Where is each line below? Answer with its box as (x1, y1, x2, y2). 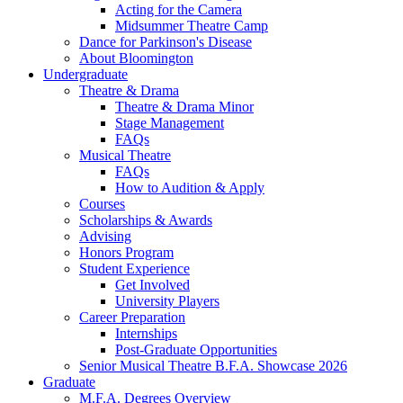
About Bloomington (79, 49, 193, 66)
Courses (79, 195, 125, 211)
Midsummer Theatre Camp (115, 17, 268, 33)
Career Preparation (79, 309, 185, 325)
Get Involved (115, 276, 190, 292)
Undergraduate (43, 66, 128, 82)
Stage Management (115, 114, 224, 130)
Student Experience (79, 260, 190, 276)
